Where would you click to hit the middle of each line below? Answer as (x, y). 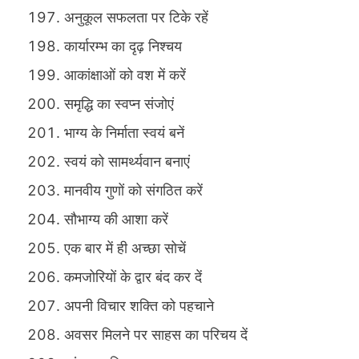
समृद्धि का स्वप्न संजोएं (119, 104)
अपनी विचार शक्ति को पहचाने (139, 306)
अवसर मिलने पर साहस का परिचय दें (156, 335)
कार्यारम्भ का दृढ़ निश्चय (123, 46)
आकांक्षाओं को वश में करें (125, 75)
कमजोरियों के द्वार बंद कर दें (133, 277)
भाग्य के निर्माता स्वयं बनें (124, 133)
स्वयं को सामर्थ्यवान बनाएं (127, 162)
